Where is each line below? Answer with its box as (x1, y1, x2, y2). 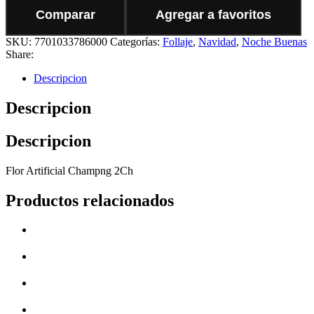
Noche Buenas (242, 35, 307, 48)
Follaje (163, 35, 193, 48)
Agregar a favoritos (156, 7, 271, 22)
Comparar (36, 7, 95, 22)
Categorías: (110, 35, 163, 48)
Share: (6, 48, 34, 60)
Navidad (198, 35, 236, 48)
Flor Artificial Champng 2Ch (6, 164, 133, 177)
